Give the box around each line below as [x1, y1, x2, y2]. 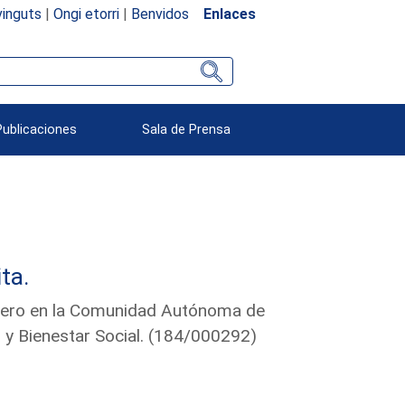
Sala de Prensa [142, 121, 231, 137]
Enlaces [202, 5, 256, 23]
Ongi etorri [52, 5, 119, 23]
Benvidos [130, 5, 189, 23]
